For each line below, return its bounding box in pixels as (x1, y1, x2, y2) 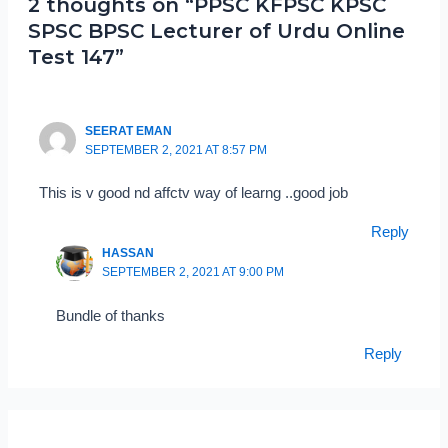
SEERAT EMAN (85, 123, 173, 138)
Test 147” (27, 44, 124, 69)
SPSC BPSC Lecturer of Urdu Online (27, 18, 405, 43)
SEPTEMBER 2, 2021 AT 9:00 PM (102, 265, 285, 280)
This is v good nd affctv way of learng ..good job (39, 185, 349, 202)
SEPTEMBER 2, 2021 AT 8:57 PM (85, 142, 268, 157)
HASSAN (102, 246, 155, 261)
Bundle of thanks (56, 307, 166, 324)
